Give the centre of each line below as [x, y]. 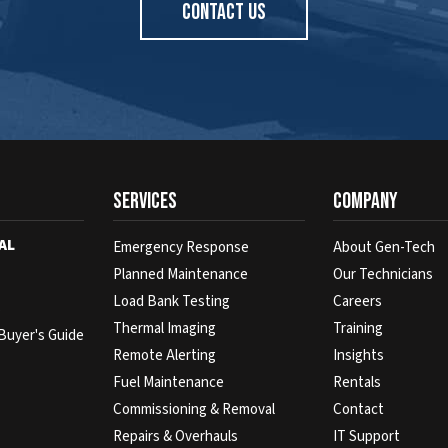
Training [358, 328]
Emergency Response [180, 247]
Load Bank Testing [171, 301]
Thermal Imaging [164, 328]
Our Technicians [383, 274]
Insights [359, 355]
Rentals [357, 382]
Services [144, 201]
